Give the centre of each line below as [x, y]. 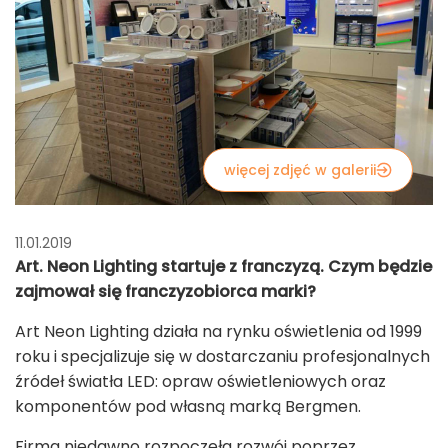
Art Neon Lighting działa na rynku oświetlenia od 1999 [218, 332]
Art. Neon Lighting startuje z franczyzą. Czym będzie [223, 267]
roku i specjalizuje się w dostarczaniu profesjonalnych [222, 357]
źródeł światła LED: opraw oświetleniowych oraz [200, 382]
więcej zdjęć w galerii [300, 170]
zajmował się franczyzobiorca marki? [165, 292]
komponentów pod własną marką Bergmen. [188, 407]
